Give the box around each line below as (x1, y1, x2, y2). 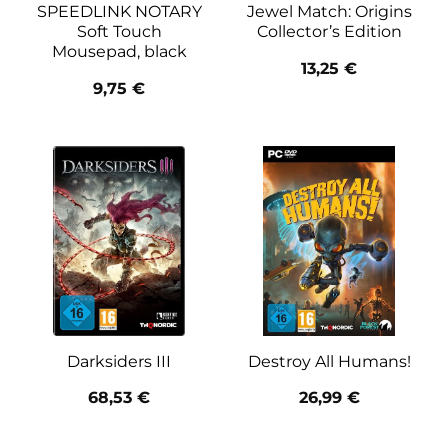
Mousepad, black (51, 42, 187, 62)
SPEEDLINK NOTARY (36, 2, 202, 22)
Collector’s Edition (256, 22, 402, 42)
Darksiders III (67, 351, 171, 371)
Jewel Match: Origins (246, 2, 412, 22)
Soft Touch (76, 22, 162, 42)
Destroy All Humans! (247, 351, 411, 371)
